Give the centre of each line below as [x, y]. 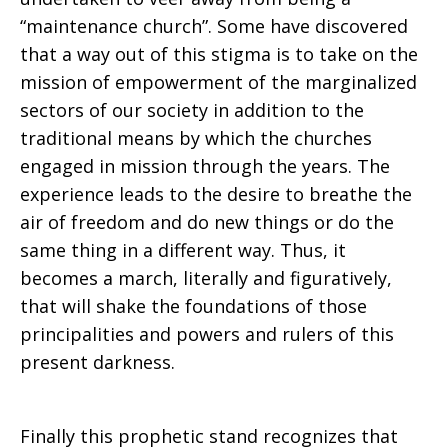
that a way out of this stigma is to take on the [219, 54]
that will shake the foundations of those [193, 306]
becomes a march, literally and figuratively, [206, 278]
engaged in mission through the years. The [205, 166]
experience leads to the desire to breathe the [216, 194]
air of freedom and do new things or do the [207, 222]
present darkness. [97, 362]
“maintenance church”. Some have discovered [214, 26]
